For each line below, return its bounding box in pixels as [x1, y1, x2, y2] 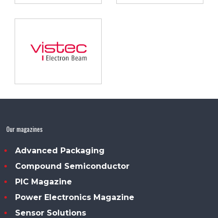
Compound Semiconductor [15, 161, 130, 171]
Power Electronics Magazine [15, 192, 135, 202]
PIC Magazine [15, 177, 73, 186]
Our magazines [6, 124, 43, 134]
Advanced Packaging [15, 145, 105, 155]
